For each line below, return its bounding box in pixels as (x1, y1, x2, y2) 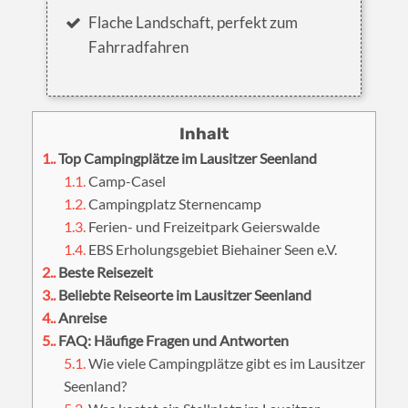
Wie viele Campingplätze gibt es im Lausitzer (86, 354, 366, 372)
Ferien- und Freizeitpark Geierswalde (86, 218, 321, 236)
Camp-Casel (86, 172, 167, 190)
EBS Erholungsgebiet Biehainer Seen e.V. (86, 240, 338, 259)
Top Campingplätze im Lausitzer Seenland (56, 149, 317, 168)
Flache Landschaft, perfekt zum (88, 13, 298, 33)
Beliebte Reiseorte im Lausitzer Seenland (56, 286, 311, 304)
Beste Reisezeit (56, 263, 153, 281)
